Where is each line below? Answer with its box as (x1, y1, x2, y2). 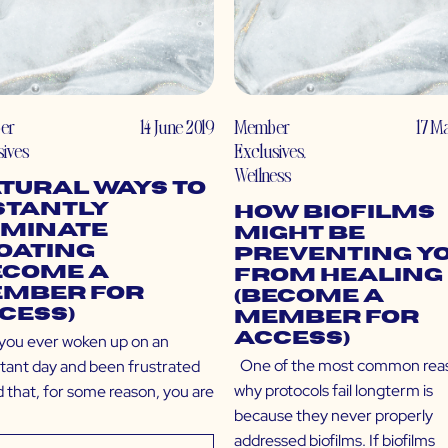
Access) (234, 329, 350, 349)
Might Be (234, 224, 365, 244)
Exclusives (234, 138, 303, 164)
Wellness (234, 162, 291, 188)
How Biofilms (234, 203, 435, 223)
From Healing (234, 266, 443, 286)
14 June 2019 (140, 114, 214, 140)
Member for (234, 308, 419, 328)
